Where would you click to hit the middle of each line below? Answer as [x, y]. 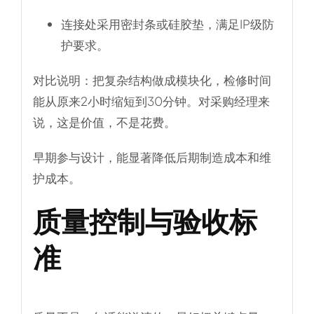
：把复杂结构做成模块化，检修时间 [176, 80]
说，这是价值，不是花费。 [104, 122]
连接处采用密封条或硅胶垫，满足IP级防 [167, 23]
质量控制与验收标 [145, 220]
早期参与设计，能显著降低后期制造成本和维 [152, 157]
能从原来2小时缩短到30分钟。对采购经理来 [151, 101]
